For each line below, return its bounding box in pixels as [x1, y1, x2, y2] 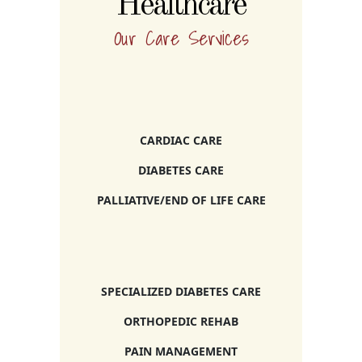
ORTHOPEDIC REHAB [124, 314, 238, 330]
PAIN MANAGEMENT [124, 343, 238, 360]
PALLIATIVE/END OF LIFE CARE [96, 192, 266, 208]
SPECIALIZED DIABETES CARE [101, 284, 261, 300]
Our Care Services [113, 23, 249, 54]
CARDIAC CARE [140, 133, 222, 149]
